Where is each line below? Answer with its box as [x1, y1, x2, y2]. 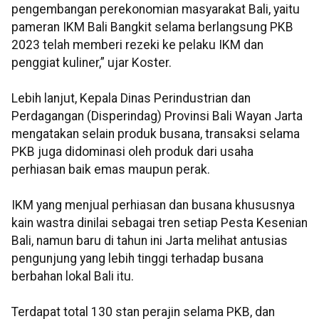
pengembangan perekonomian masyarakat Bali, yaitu [11, 2, 300, 17]
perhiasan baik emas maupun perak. [11, 162, 210, 177]
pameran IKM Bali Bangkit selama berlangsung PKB [11, 20, 293, 35]
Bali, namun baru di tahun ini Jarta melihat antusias [11, 234, 288, 249]
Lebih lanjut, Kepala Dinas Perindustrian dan [11, 91, 251, 106]
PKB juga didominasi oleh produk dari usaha [11, 145, 253, 159]
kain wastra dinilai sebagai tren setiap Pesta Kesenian [11, 216, 308, 231]
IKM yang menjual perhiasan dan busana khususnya [11, 198, 295, 213]
